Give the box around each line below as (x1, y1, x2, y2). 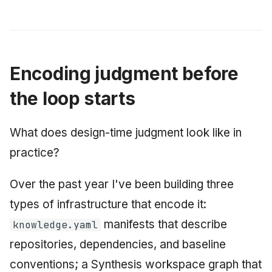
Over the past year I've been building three (10, 177, 234, 191)
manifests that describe (100, 217, 227, 231)
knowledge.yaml (12, 218, 98, 231)
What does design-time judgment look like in (10, 125, 242, 140)
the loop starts (10, 87, 135, 109)
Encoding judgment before (10, 62, 239, 84)
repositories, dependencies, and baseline (10, 237, 226, 251)
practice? (10, 145, 59, 160)
